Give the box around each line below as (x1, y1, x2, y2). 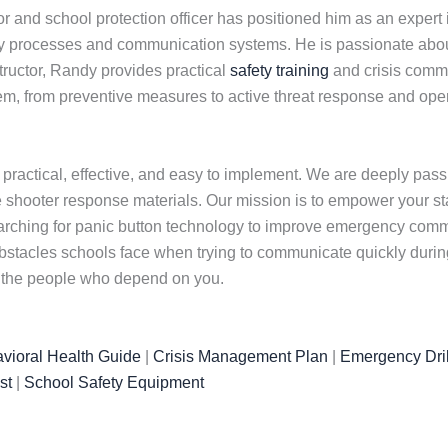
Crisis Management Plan (153, 347, 328, 365)
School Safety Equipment (24, 373, 204, 391)
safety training (230, 62, 329, 80)
